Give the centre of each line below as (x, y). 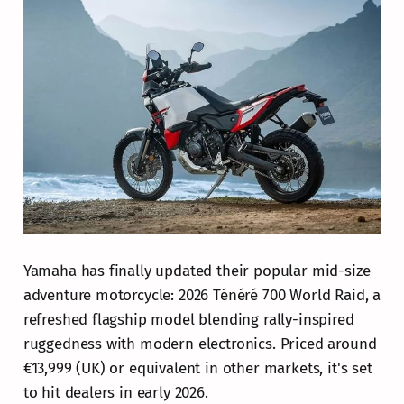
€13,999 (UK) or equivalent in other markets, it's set (197, 368)
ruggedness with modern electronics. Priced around (200, 344)
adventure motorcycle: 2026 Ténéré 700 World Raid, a (202, 295)
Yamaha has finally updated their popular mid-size (197, 271)
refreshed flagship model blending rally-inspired (188, 319)
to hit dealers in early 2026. (115, 392)
